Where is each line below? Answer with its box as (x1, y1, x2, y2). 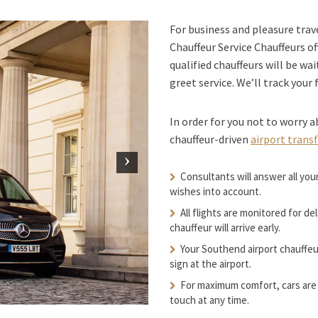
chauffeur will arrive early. (170, 221, 280, 234)
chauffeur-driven (170, 132, 251, 146)
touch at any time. (170, 293, 249, 307)
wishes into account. (170, 185, 261, 198)
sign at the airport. (170, 257, 251, 270)
